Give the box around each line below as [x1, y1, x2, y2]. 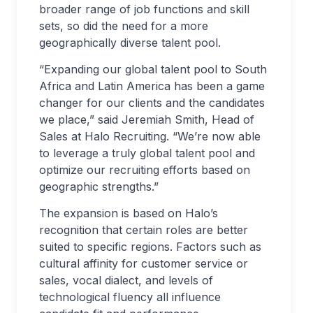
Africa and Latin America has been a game [39, 78, 265, 93]
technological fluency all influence [39, 289, 221, 304]
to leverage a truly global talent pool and [39, 145, 255, 160]
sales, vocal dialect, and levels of [39, 272, 213, 287]
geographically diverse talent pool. [39, 35, 221, 50]
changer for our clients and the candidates [39, 95, 265, 110]
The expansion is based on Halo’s [39, 205, 218, 220]
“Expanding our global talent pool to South [39, 61, 267, 76]
